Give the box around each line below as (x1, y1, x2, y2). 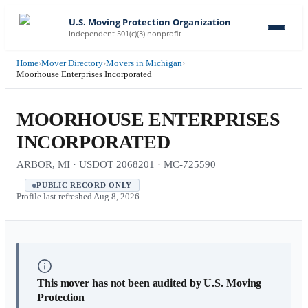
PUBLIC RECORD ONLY (36, 181, 132, 189)
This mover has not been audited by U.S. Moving (37, 277, 262, 289)
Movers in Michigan (106, 58, 182, 68)
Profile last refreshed (16, 192, 93, 201)
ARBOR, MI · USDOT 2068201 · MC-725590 (16, 159, 216, 170)
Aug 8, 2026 (93, 192, 140, 201)
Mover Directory (41, 58, 103, 68)
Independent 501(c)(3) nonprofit (69, 28, 181, 38)
